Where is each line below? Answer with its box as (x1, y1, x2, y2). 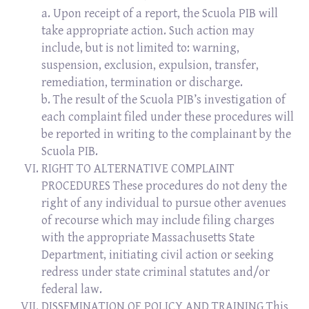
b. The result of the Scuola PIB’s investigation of (41, 92, 286, 107)
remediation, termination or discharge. (41, 75, 243, 90)
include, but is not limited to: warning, (41, 41, 239, 55)
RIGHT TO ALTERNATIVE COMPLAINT (41, 161, 235, 176)
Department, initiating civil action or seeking (41, 248, 274, 262)
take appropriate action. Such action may (41, 23, 255, 38)
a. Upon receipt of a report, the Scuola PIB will (41, 6, 278, 21)
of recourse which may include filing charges (41, 213, 275, 228)
